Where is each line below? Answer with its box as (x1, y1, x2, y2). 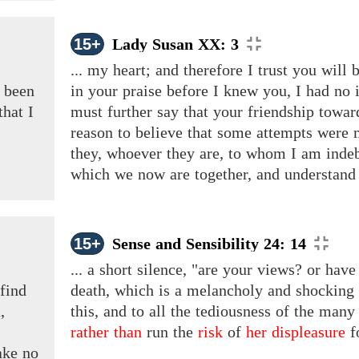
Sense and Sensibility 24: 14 (112, 235, 306, 253)
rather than (71, 323, 142, 341)
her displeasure (246, 323, 345, 341)
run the (142, 323, 198, 341)
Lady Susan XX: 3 (112, 35, 239, 54)
